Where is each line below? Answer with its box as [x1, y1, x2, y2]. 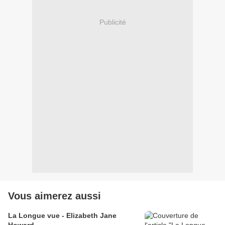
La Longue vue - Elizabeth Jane [8, 211, 117, 220]
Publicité [99, 18, 126, 26]
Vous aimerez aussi [8, 190, 101, 202]
